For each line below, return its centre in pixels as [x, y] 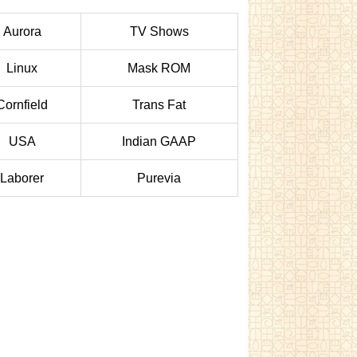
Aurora [22, 31]
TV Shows [159, 31]
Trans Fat [159, 105]
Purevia [159, 178]
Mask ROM [159, 68]
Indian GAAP [159, 141]
